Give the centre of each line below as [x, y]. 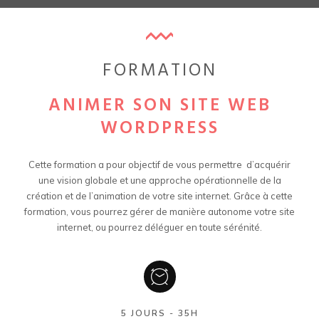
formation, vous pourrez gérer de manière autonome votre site [159, 211]
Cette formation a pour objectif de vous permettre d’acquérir [159, 164]
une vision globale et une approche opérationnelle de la [159, 180]
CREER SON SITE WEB [159, 152]
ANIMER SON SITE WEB [159, 106]
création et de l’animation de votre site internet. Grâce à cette [159, 196]
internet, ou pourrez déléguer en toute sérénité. [159, 227]
